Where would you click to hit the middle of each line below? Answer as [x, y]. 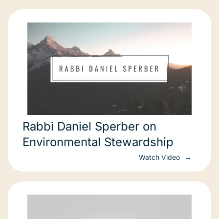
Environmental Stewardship [98, 142]
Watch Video [160, 157]
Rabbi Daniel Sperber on [89, 126]
